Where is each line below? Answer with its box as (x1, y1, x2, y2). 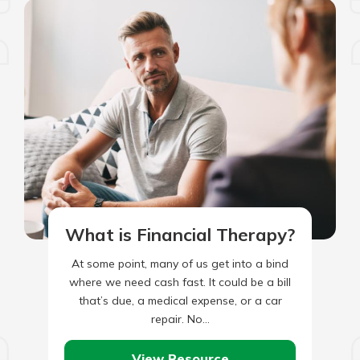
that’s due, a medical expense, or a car (78, 292, 282, 308)
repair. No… (150, 311, 210, 326)
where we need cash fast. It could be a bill (69, 274, 291, 289)
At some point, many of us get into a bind (72, 256, 288, 271)
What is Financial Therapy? (65, 223, 295, 246)
